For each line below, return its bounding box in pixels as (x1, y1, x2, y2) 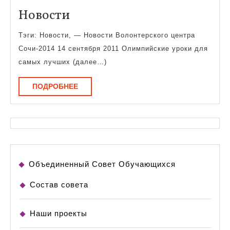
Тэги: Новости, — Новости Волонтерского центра (18, 31, 195, 39)
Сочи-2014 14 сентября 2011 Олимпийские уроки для (18, 44, 208, 52)
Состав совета (30, 180, 88, 189)
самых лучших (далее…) (18, 57, 107, 66)
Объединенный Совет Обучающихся (29, 160, 176, 169)
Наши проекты (30, 209, 87, 218)
